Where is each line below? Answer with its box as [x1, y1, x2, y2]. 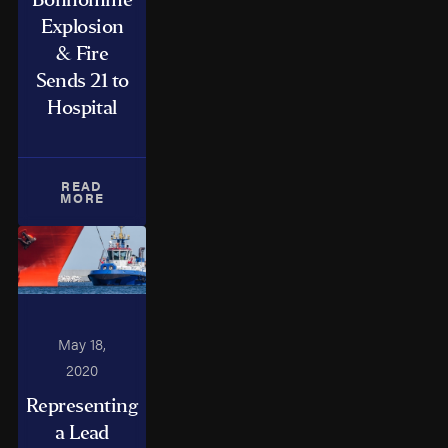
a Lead [55, 420, 109, 446]
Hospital [47, 95, 117, 121]
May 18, [58, 332, 107, 354]
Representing [25, 393, 139, 419]
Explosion [40, 14, 124, 40]
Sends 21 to [35, 68, 129, 94]
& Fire [55, 41, 109, 67]
